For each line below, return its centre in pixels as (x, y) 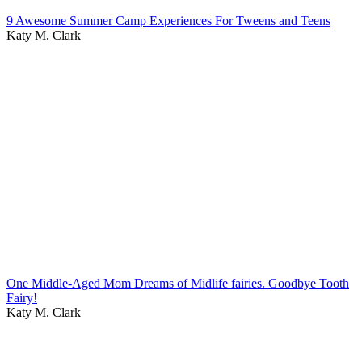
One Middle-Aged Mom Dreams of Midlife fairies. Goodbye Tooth (178, 283)
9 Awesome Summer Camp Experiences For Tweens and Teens (168, 20)
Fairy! (22, 297)
